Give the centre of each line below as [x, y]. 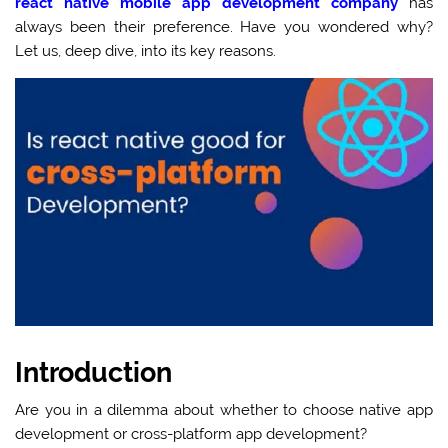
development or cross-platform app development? [191, 433]
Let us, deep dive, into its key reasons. [148, 51]
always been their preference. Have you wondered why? [224, 27]
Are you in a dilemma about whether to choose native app [224, 409]
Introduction [97, 372]
